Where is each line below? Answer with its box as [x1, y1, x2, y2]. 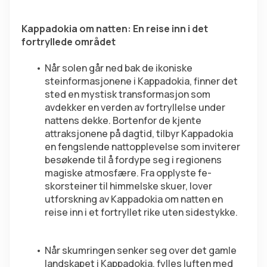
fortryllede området [21, 35, 116, 49]
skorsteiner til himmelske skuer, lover [45, 179, 212, 193]
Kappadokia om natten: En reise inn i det [21, 22, 208, 36]
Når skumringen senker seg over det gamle [44, 244, 237, 257]
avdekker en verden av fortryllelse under [45, 101, 225, 114]
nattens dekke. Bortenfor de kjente [45, 114, 201, 128]
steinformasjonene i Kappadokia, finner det [45, 74, 238, 88]
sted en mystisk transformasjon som [45, 88, 210, 101]
